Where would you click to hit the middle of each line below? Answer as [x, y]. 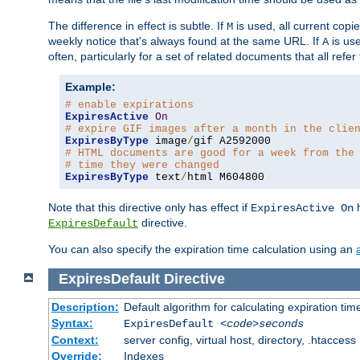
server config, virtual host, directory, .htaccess [239, 340]
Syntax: [72, 323]
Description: [85, 307]
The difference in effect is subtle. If [137, 25]
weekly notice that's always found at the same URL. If [185, 41]
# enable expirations [129, 104]
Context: [75, 340]
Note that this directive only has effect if [149, 207]
